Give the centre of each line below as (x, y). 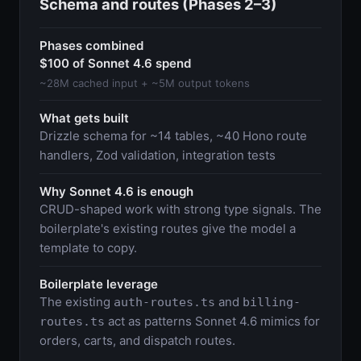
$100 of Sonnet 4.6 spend (115, 63)
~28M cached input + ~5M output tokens (145, 83)
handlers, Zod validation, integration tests (158, 155)
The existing (77, 301)
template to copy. (88, 247)
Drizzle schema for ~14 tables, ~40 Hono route (173, 135)
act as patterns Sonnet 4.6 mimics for (212, 321)
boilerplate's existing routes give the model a (168, 228)
